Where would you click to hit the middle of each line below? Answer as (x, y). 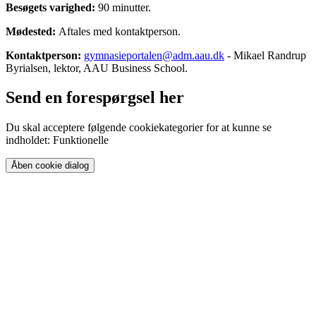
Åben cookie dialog (50, 166)
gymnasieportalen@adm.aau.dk (154, 55)
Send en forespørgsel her (95, 98)
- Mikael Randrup (265, 55)
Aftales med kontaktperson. (118, 31)
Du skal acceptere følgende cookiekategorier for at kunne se (139, 128)
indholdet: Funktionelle (57, 140)
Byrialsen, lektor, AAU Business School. (97, 68)
